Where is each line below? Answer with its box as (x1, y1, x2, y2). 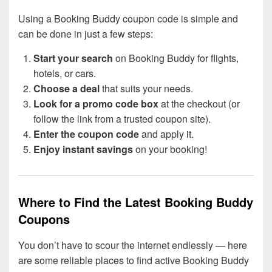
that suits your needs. (100, 81, 193, 95)
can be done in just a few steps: (18, 26, 153, 41)
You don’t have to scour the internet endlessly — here (18, 237, 247, 252)
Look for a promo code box (33, 96, 158, 110)
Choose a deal (33, 81, 100, 95)
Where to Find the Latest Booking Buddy (18, 192, 253, 211)
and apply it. (139, 126, 194, 141)
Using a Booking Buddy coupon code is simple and (18, 11, 238, 25)
